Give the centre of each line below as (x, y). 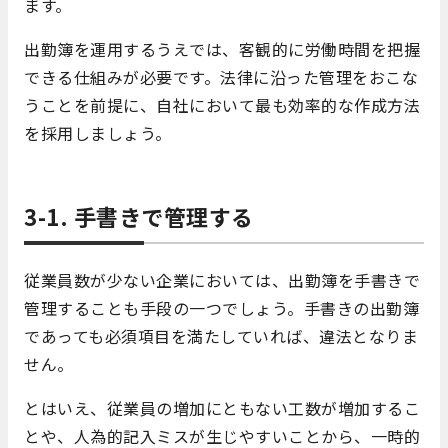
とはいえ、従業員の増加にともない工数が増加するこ (222, 408)
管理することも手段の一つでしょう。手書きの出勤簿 (221, 308)
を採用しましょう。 (98, 133)
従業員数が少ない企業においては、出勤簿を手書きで (222, 280)
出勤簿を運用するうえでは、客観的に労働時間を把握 (222, 49)
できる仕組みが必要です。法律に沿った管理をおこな (221, 77)
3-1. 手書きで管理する (139, 216)
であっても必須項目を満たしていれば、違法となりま (221, 336)
